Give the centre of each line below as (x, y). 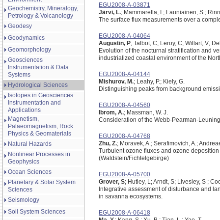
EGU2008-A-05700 (124, 174)
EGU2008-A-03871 (124, 5)
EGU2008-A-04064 (124, 36)
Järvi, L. (110, 12)
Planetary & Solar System (42, 182)
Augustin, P (115, 43)
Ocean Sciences (30, 172)
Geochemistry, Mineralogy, (43, 8)
